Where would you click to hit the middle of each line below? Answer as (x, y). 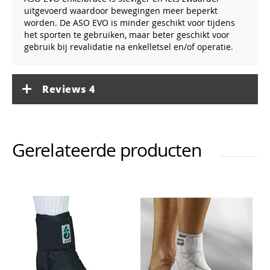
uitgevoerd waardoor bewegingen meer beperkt (121, 11)
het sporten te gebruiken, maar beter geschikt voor (127, 35)
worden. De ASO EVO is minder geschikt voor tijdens (130, 23)
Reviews (66, 89)
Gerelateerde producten (107, 150)
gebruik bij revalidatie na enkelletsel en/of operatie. (129, 47)
